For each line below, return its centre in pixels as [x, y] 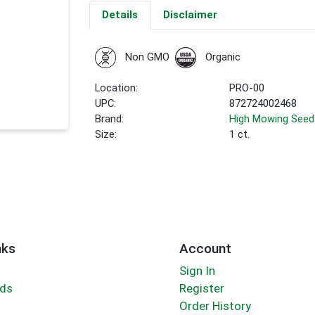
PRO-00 [247, 88]
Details [120, 15]
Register [201, 289]
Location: [117, 88]
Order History [215, 306]
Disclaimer [190, 15]
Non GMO [147, 57]
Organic [223, 57]
